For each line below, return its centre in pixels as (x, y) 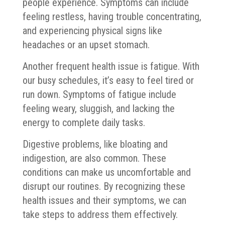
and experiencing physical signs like (92, 30)
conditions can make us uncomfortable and (106, 172)
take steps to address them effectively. (100, 214)
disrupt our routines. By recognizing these (104, 186)
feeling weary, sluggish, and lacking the (98, 108)
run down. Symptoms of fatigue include (99, 94)
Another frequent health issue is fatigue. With (111, 66)
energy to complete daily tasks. (85, 122)
